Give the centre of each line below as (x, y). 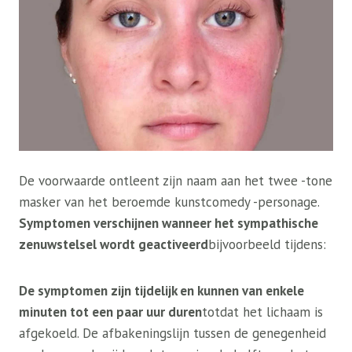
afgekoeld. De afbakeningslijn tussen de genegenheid (172, 334)
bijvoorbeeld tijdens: (267, 245)
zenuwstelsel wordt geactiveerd (114, 245)
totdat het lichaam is (262, 312)
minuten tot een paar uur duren (110, 312)
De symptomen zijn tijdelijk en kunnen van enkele (161, 291)
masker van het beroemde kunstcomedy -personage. (169, 202)
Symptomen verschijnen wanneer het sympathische (169, 224)
